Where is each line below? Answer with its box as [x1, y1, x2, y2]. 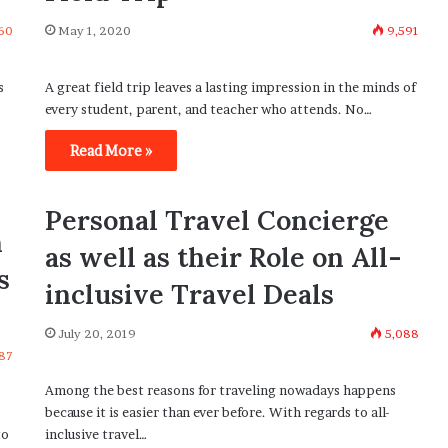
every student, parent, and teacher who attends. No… [44, 101, 372, 117]
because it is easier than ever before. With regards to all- [44, 404, 389, 421]
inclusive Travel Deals [44, 277, 334, 312]
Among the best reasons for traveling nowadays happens [44, 382, 396, 399]
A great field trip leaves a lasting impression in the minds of [44, 79, 416, 95]
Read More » [69, 142, 152, 159]
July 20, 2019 [57, 326, 136, 342]
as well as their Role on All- [44, 240, 402, 275]
